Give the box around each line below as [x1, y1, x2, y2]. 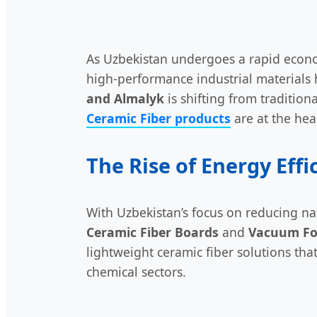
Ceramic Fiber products [86, 110, 231, 127]
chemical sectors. [86, 263, 186, 281]
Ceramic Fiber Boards [86, 224, 219, 241]
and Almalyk [86, 90, 164, 108]
